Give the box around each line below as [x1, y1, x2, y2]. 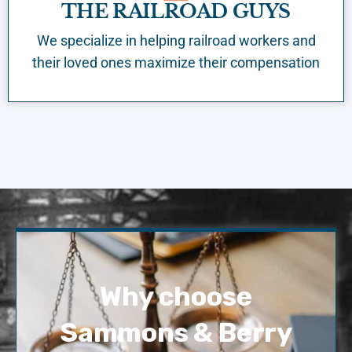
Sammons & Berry [60, 316, 292, 349]
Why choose [100, 280, 252, 313]
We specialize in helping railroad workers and [36, 31, 316, 49]
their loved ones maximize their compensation [32, 53, 320, 71]
